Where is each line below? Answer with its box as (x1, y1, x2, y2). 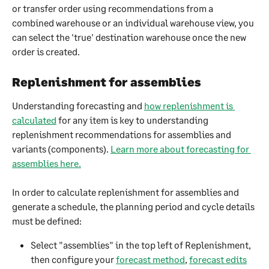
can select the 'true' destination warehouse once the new (12, 31, 248, 43)
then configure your (31, 253, 116, 265)
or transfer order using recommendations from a (12, 2, 215, 14)
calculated (12, 113, 56, 125)
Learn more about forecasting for (110, 142, 251, 154)
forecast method (116, 253, 185, 265)
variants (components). (12, 142, 110, 154)
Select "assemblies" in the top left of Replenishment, (31, 239, 253, 251)
